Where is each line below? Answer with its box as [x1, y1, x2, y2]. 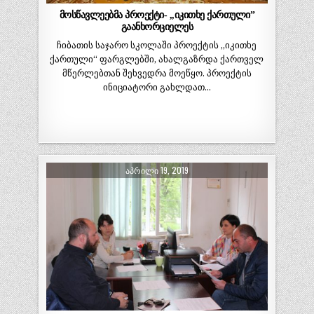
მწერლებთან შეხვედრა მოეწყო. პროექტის [62, 68, 252, 79]
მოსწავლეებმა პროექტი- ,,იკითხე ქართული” [59, 9, 254, 21]
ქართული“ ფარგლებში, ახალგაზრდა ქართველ [50, 54, 264, 65]
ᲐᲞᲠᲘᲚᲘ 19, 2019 [125, 164, 189, 177]
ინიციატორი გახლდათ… [102, 82, 211, 93]
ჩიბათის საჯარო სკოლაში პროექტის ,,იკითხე [57, 40, 257, 51]
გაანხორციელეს [121, 21, 193, 33]
